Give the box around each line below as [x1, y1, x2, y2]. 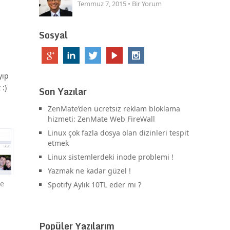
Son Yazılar [39, 84, 87, 100]
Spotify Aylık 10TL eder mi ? [48, 180, 141, 190]
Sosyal [39, 27, 68, 43]
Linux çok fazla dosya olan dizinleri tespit [48, 128, 189, 138]
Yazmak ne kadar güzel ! [48, 166, 131, 176]
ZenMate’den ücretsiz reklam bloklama [48, 104, 180, 114]
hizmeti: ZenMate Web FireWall [48, 114, 155, 124]
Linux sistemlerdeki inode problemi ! [48, 152, 174, 162]
